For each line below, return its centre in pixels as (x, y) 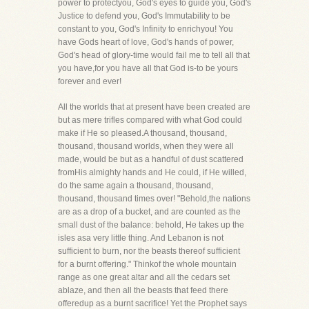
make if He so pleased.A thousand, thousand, (142, 133)
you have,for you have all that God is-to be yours (148, 68)
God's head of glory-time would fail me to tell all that (154, 55)
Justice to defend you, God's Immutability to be (144, 16)
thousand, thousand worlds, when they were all (146, 146)
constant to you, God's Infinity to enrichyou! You (146, 29)
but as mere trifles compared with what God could (150, 120)
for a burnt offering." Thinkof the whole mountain (147, 264)
